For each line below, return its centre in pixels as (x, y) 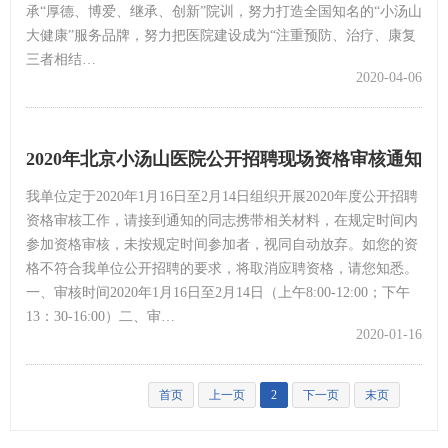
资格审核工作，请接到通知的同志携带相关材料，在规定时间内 (222, 220)
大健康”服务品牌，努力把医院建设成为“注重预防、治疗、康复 (221, 35)
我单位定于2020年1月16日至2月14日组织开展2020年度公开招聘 (222, 196)
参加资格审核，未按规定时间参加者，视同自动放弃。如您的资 (222, 244)
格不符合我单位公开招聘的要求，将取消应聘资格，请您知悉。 (222, 268)
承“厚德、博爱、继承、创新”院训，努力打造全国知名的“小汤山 (224, 11)
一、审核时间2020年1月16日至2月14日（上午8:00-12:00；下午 (218, 292)
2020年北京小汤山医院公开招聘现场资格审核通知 (224, 158)
